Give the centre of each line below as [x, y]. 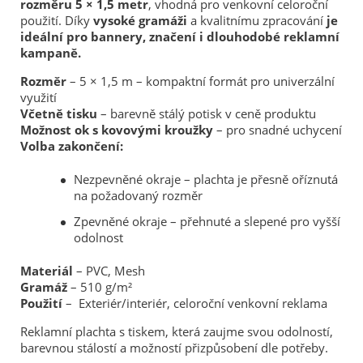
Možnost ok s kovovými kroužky [117, 129]
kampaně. [51, 52]
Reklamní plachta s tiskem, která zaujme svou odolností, [177, 331]
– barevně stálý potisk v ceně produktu [207, 113]
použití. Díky [57, 20]
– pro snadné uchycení [278, 129]
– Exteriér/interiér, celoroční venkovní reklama [195, 303]
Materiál [48, 270]
